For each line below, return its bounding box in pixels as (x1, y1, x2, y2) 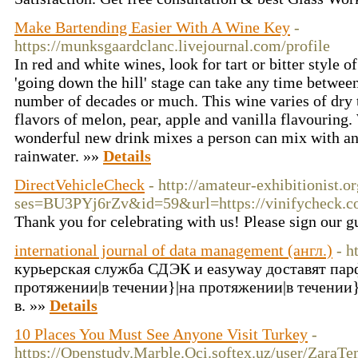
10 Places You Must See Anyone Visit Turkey (14, 325, 308, 343)
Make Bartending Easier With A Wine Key (14, 18, 290, 36)
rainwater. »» (14, 147, 103, 165)
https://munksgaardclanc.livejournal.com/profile (14, 37, 330, 54)
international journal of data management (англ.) (14, 241, 332, 259)
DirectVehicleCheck (14, 176, 145, 193)
